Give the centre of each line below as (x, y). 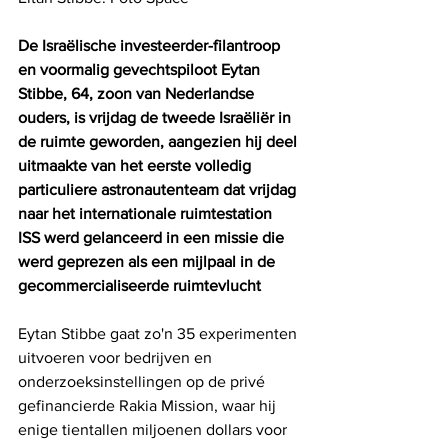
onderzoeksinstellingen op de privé (143, 381)
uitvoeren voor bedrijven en (117, 357)
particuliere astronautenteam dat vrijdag (159, 189)
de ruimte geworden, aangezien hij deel (159, 141)
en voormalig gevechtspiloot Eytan (141, 69)
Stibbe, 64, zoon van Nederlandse (138, 93)
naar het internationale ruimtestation (147, 213)
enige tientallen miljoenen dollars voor (154, 429)
